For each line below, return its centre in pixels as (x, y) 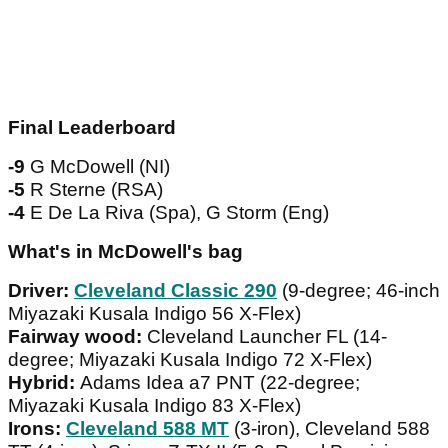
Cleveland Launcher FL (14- (267, 337)
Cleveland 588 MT (147, 429)
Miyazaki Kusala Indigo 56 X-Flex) (154, 314)
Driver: (38, 291)
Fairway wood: (77, 337)
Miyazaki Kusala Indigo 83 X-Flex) (154, 406)
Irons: (37, 429)
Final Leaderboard (92, 128)
